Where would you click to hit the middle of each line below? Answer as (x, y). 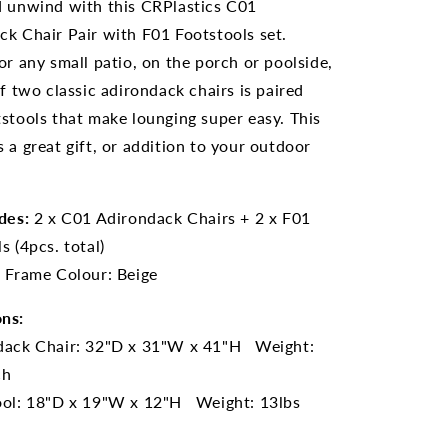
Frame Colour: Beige (81, 273)
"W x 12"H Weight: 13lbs (201, 401)
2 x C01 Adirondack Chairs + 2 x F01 (170, 217)
